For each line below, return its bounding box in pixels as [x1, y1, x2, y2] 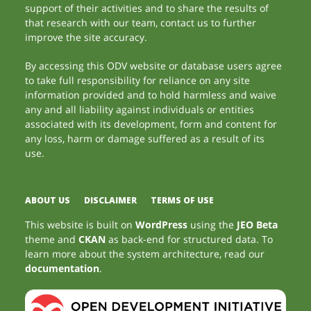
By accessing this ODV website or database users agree [25, 59, 283, 72]
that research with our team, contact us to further [25, 16, 257, 29]
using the [187, 218, 237, 231]
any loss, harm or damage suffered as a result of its [25, 132, 265, 145]
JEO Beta [237, 218, 278, 231]
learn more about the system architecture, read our [25, 247, 265, 260]
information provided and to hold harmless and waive [25, 88, 277, 101]
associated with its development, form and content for [25, 117, 278, 131]
